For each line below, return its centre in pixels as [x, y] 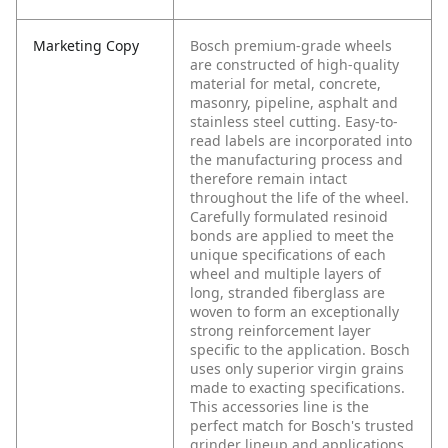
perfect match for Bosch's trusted [302, 426]
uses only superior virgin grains [297, 369]
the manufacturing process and [296, 160]
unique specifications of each [288, 255]
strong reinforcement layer [280, 331]
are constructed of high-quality [294, 65]
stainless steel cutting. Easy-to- [294, 122]
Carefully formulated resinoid [289, 217]
